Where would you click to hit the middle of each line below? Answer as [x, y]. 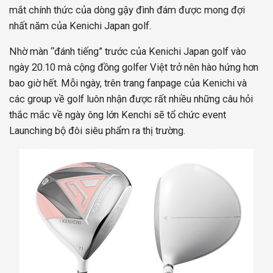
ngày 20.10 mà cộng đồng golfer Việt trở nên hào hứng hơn [134, 67]
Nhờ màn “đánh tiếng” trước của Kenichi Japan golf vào [128, 51]
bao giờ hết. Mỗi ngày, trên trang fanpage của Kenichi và [128, 83]
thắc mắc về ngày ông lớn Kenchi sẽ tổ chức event [118, 115]
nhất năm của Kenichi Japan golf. [80, 26]
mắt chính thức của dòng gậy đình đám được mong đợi [127, 10]
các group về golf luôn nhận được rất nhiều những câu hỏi [131, 99]
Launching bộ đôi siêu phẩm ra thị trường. [97, 131]
